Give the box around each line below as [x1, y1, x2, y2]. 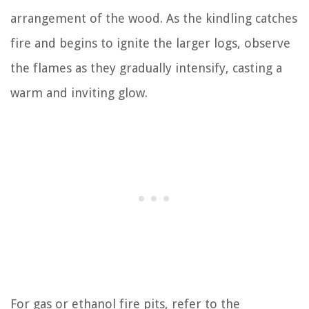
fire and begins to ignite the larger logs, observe [10, 36, 290, 50]
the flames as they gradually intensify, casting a [10, 61, 282, 75]
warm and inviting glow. [10, 86, 148, 100]
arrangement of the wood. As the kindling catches [10, 11, 297, 26]
